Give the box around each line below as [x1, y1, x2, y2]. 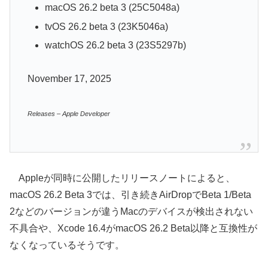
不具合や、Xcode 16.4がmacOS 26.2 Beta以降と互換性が [10, 223, 257, 234]
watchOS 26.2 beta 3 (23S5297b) [44, 39, 186, 50]
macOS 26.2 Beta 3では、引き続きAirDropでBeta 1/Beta [10, 190, 251, 200]
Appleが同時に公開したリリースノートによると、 [10, 173, 235, 184]
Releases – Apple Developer [27, 110, 110, 118]
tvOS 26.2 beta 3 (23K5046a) [44, 21, 168, 32]
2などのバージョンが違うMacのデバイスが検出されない [10, 206, 253, 217]
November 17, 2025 [27, 74, 111, 84]
